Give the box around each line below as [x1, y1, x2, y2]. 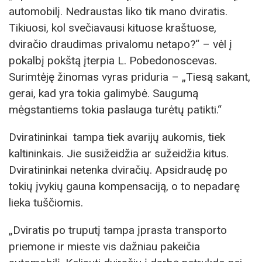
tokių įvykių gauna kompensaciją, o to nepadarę [9, 180, 240, 194]
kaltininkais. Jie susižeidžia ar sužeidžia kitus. [9, 147, 229, 161]
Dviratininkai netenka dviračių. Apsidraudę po [9, 163, 227, 177]
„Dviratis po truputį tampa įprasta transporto [9, 223, 227, 237]
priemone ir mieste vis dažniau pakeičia [9, 240, 200, 254]
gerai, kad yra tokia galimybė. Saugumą [9, 87, 198, 101]
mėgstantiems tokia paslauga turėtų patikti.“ [9, 103, 222, 117]
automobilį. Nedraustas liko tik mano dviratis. [9, 5, 227, 19]
